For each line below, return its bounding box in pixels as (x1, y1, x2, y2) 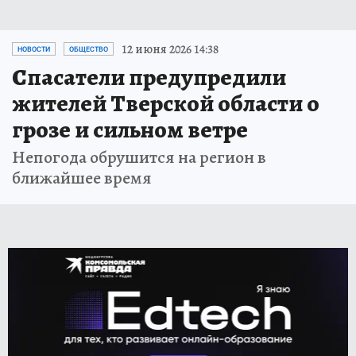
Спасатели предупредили (12, 60, 286, 93)
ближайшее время (12, 165, 152, 190)
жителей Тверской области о (12, 87, 319, 119)
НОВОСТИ (17, 44, 50, 53)
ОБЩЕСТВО (69, 44, 108, 53)
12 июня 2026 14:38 (122, 40, 219, 58)
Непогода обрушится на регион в (12, 145, 266, 169)
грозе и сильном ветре (12, 113, 248, 145)
